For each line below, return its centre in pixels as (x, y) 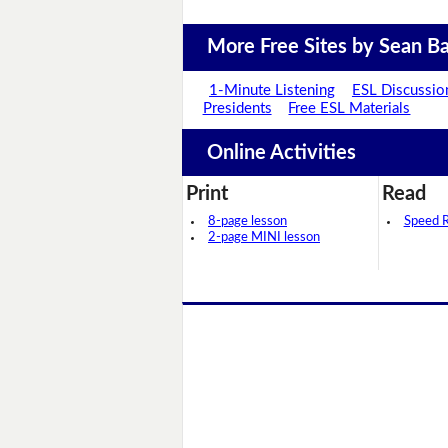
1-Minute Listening (272, 91)
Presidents (237, 109)
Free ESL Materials (349, 109)
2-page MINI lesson (264, 238)
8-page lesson (247, 222)
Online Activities (281, 152)
